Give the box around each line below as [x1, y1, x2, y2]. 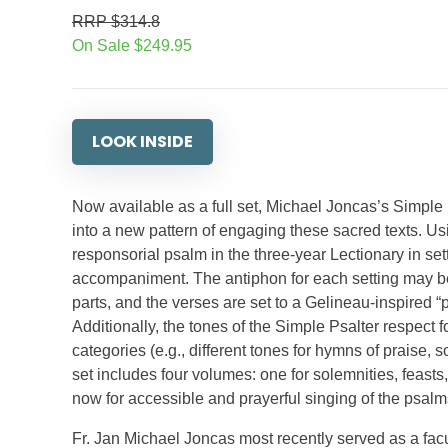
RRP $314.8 [72, 13, 160, 30]
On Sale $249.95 [72, 37, 192, 54]
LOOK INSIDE [92, 130, 193, 153]
